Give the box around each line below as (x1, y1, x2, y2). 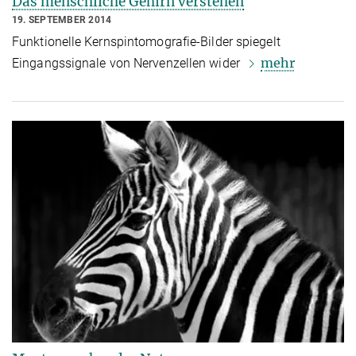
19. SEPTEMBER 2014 (12, 14, 112, 26)
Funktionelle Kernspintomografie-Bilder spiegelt (12, 34, 281, 50)
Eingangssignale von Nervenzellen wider (12, 56, 243, 72)
